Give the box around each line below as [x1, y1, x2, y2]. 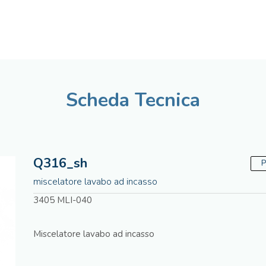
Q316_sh [33, 154, 87, 172]
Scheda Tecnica [66, 87, 200, 113]
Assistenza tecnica [191, 4, 250, 13]
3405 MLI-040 [33, 194, 92, 206]
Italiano [145, 4, 169, 13]
